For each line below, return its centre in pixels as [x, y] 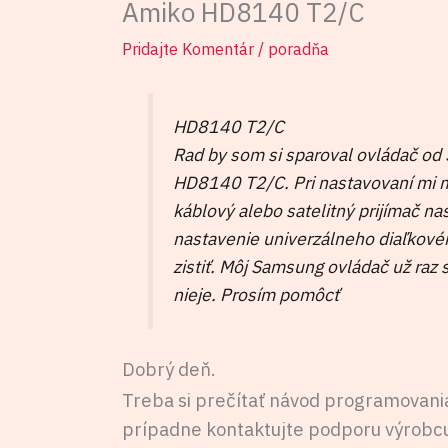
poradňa [298, 48]
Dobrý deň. [169, 368]
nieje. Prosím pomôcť [256, 294]
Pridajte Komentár [188, 48]
